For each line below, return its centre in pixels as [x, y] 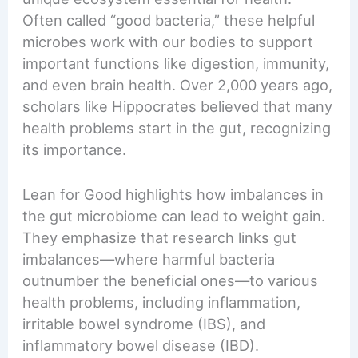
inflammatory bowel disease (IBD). [141, 346]
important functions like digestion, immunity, [176, 63]
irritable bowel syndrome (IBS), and [144, 324]
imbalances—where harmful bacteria [149, 259]
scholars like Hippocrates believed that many [178, 106]
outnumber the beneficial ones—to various [171, 281]
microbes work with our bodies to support [168, 41]
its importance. [75, 149]
